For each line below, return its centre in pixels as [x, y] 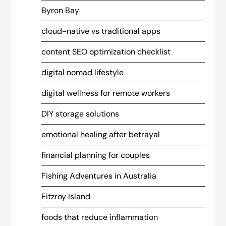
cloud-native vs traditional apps [101, 31]
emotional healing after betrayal [101, 134]
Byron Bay [61, 10]
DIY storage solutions [80, 114]
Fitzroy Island [66, 196]
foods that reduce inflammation [100, 217]
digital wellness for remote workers [106, 93]
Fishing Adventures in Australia [99, 176]
